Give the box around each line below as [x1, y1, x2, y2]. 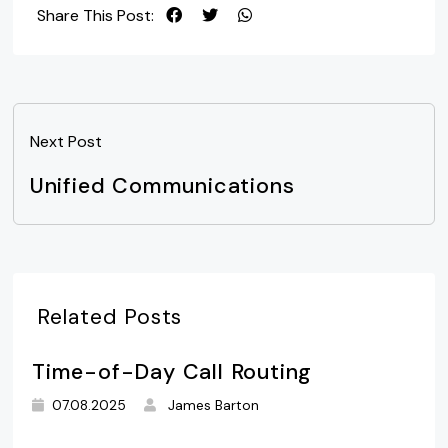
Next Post [29, 131, 102, 153]
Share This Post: [36, 5, 154, 27]
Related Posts [36, 303, 183, 332]
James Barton [168, 397, 260, 415]
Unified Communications [29, 172, 295, 201]
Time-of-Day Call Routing [31, 358, 313, 387]
